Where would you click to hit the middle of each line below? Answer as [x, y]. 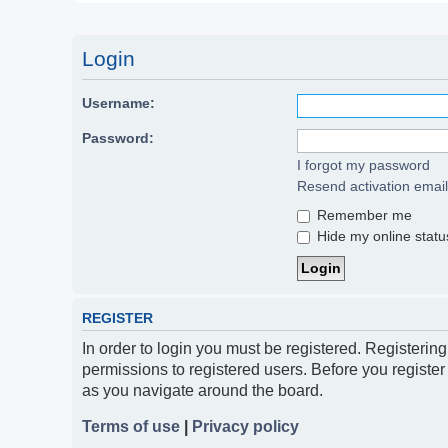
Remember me [362, 215]
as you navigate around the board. [202, 390]
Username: [118, 103]
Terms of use [131, 427]
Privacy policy [245, 427]
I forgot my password [363, 165]
